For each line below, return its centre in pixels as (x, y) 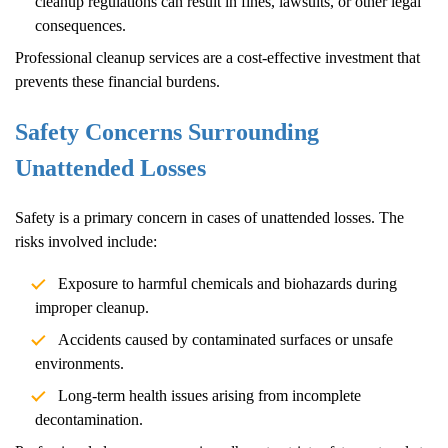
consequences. (80, 25)
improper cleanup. (92, 307)
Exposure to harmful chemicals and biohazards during (227, 283)
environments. (79, 363)
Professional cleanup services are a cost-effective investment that (217, 57)
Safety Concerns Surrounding (167, 131)
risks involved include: (86, 241)
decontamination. (89, 419)
